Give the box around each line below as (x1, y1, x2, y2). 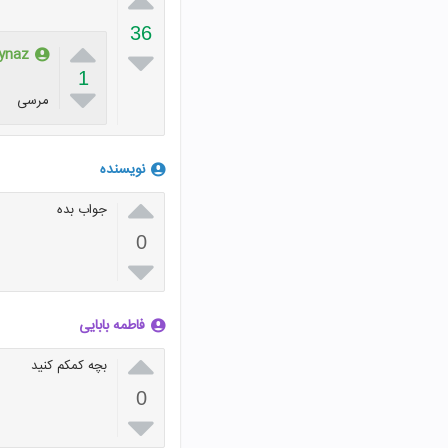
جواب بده (57, 198, 107, 221)
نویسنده (100, 157, 145, 182)
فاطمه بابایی (79, 313, 145, 338)
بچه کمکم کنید (31, 354, 107, 377)
